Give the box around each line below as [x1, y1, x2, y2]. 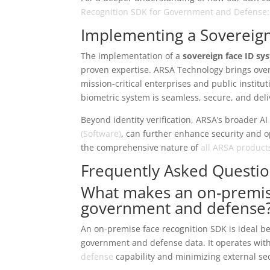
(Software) [81, 128, 122, 140]
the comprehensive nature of [81, 142, 201, 154]
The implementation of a [81, 50, 183, 62]
